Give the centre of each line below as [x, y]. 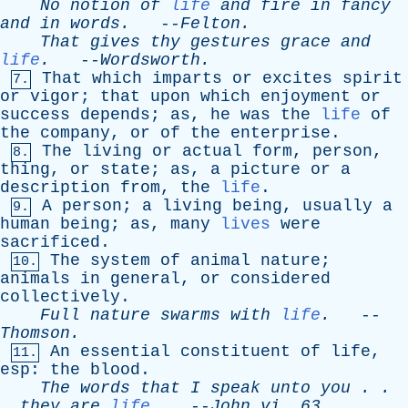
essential [125, 352]
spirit [372, 78]
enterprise [280, 133]
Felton [210, 24]
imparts [187, 78]
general [145, 279]
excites [297, 78]
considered [280, 279]
